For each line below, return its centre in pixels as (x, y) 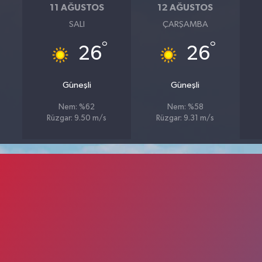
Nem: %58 (185, 107)
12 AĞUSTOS (185, 7)
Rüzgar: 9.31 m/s (185, 118)
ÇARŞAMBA (185, 24)
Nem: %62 (77, 107)
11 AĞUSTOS (77, 7)
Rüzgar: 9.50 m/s (77, 118)
